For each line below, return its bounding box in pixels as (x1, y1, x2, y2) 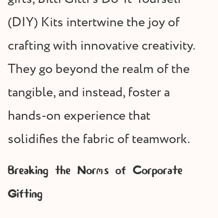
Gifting (8, 186, 42, 202)
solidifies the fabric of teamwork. (8, 129, 190, 149)
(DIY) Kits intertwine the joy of (8, 13, 180, 32)
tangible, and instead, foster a (8, 83, 170, 102)
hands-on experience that (8, 106, 150, 126)
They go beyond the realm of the (8, 59, 190, 79)
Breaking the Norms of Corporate (8, 163, 182, 179)
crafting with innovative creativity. (8, 36, 195, 55)
